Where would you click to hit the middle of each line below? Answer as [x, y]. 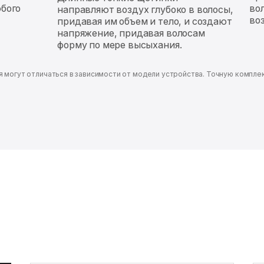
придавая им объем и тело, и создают [145, 21]
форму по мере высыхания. [120, 45]
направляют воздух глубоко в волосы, [145, 9]
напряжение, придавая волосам [131, 33]
